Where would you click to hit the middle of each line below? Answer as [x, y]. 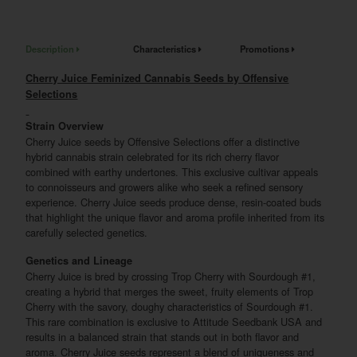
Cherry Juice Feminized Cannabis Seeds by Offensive [157, 78]
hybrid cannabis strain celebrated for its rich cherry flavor [153, 156]
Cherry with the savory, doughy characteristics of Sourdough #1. [170, 306]
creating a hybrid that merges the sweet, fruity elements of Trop [170, 291]
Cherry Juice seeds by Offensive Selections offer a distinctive [163, 141]
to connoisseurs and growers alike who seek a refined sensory [165, 186]
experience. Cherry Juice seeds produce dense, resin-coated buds [174, 202]
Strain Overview [65, 126]
